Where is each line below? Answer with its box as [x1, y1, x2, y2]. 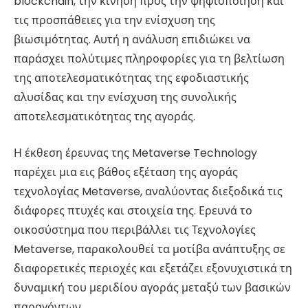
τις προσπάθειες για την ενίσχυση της [14, 12, 215, 29]
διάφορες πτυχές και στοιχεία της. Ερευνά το [14, 202, 252, 219]
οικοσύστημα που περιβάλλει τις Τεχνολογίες [14, 221, 256, 238]
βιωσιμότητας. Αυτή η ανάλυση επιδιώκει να [14, 32, 250, 48]
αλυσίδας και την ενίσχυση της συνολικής [14, 89, 236, 106]
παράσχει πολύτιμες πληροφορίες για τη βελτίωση [14, 51, 285, 67]
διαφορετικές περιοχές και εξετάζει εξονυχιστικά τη [14, 260, 292, 276]
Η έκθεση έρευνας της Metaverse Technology [14, 144, 257, 161]
